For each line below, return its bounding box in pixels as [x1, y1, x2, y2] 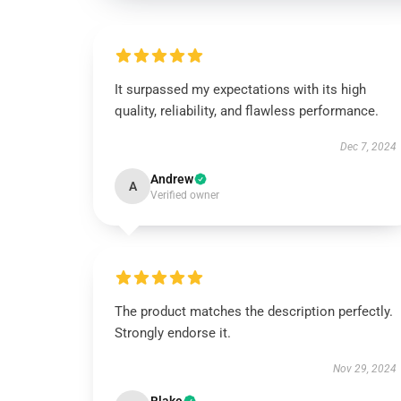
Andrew [150, 172, 193, 186]
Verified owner [150, 189, 219, 201]
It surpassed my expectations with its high [115, 81, 366, 98]
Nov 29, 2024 [332, 363, 397, 375]
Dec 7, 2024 [339, 141, 397, 153]
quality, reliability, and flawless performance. [115, 103, 379, 119]
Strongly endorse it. [115, 325, 231, 341]
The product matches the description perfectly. [115, 303, 393, 320]
